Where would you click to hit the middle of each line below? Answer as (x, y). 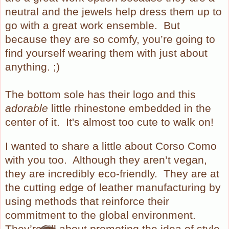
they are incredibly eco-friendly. (81, 174)
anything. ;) (32, 67)
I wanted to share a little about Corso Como (111, 146)
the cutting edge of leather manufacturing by (113, 187)
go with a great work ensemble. (81, 25)
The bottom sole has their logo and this (100, 94)
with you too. (36, 160)
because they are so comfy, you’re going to (110, 39)
